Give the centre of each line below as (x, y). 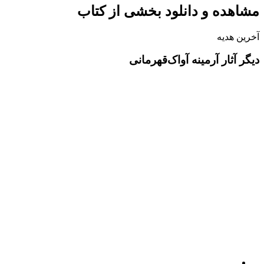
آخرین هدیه (238, 37)
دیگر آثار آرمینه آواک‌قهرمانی (194, 60)
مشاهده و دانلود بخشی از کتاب (168, 11)
